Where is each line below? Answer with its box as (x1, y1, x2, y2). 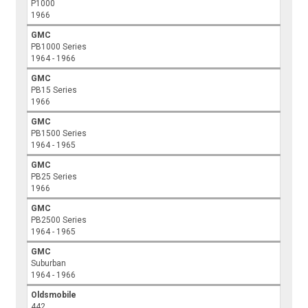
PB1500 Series (31, 129, 87, 139)
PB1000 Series (31, 42, 87, 52)
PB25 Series (31, 172, 78, 182)
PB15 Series (31, 85, 78, 96)
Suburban (31, 258, 67, 269)
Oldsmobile (31, 290, 77, 300)
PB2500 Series (31, 215, 87, 225)
